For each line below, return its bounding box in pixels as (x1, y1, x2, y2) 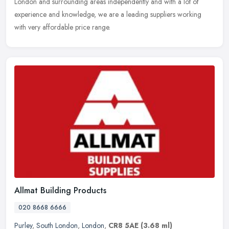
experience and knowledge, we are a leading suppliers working (14, 9, 201, 19)
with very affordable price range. (14, 21, 110, 32)
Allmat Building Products (14, 184, 106, 196)
